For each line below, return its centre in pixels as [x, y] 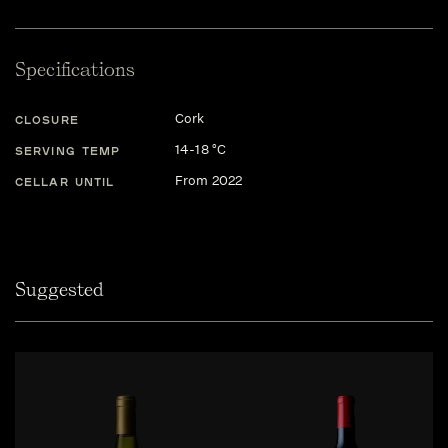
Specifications [75, 69]
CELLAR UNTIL [65, 181]
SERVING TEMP [68, 150]
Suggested [59, 289]
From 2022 [209, 180]
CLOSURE [47, 119]
